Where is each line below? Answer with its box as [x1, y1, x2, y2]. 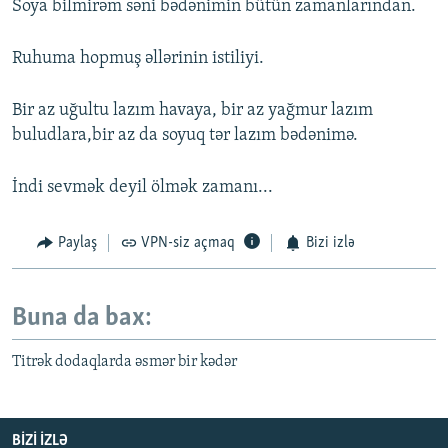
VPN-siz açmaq [141, 235, 235, 252]
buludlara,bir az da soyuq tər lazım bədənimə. [12, 126, 358, 146]
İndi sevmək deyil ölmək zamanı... [12, 178, 273, 198]
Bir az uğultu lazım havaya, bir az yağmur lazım [12, 101, 373, 121]
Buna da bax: [12, 304, 152, 332]
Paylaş [57, 235, 97, 252]
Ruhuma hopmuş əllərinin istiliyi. [12, 49, 264, 69]
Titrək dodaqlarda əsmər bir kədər [12, 354, 237, 371]
